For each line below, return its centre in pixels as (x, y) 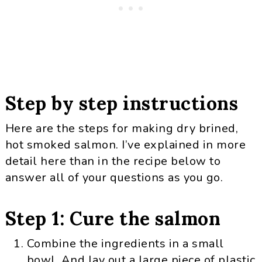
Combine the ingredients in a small (125, 244)
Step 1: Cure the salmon (113, 218)
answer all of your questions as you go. (114, 177)
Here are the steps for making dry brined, (122, 128)
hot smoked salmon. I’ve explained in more (125, 145)
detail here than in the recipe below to (113, 161)
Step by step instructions (122, 103)
